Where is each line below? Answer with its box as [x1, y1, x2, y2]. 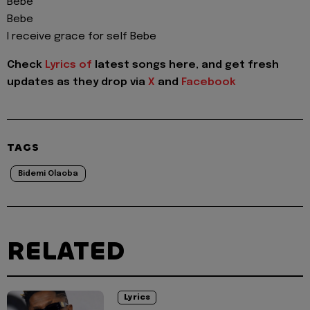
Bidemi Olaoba [18, 169, 78, 178]
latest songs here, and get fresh [92, 59, 279, 71]
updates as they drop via [7, 76, 148, 88]
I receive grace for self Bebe [7, 31, 156, 43]
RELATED [7, 234, 125, 268]
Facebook [181, 76, 236, 88]
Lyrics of [45, 59, 92, 71]
